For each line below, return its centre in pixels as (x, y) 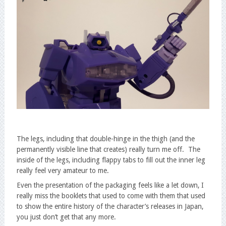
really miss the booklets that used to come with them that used (111, 195)
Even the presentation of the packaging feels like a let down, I (110, 185)
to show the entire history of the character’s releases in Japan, (110, 206)
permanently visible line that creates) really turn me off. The (108, 149)
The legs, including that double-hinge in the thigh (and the (105, 138)
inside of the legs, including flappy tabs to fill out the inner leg (111, 160)
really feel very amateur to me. (63, 170)
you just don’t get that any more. (66, 217)
